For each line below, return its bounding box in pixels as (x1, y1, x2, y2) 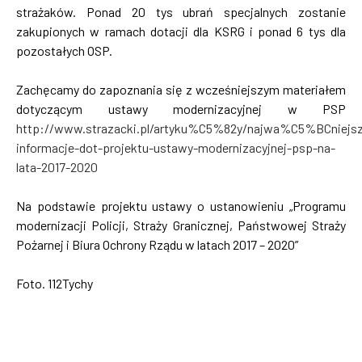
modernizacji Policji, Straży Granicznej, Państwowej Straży (16, 217, 346, 234)
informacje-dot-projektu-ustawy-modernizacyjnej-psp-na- (16, 140, 335, 156)
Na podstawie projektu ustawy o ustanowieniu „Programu (16, 198, 346, 214)
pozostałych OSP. (16, 43, 112, 59)
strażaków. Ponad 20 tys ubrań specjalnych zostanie (16, 4, 346, 20)
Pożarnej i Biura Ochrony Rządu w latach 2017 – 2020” (16, 237, 298, 253)
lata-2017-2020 (16, 159, 98, 175)
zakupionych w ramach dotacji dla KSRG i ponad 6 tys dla (16, 23, 346, 40)
